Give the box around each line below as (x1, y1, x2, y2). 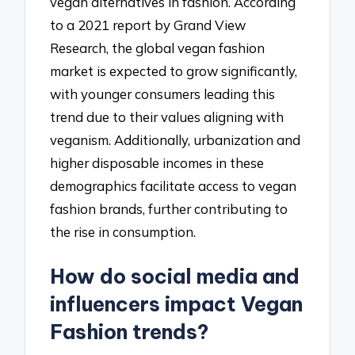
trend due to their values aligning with (50, 109, 284, 126)
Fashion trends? (50, 319, 209, 345)
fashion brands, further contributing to (50, 200, 288, 218)
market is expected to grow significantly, (50, 63, 298, 80)
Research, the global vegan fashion (50, 40, 265, 57)
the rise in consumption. (50, 223, 197, 241)
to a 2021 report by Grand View (50, 17, 246, 34)
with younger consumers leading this (50, 86, 276, 103)
